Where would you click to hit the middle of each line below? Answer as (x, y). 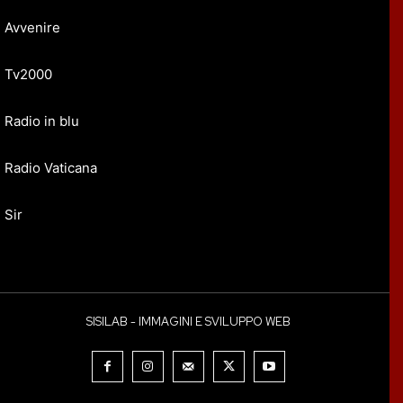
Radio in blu (42, 121)
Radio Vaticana (51, 168)
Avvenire (32, 28)
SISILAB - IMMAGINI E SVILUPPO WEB (188, 322)
